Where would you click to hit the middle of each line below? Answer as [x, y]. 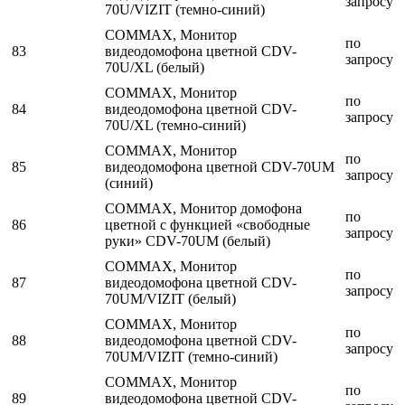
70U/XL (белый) [155, 68]
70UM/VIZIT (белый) [170, 299]
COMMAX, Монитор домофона [203, 209]
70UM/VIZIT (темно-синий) [191, 357]
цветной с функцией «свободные [207, 225]
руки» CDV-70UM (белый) [188, 241]
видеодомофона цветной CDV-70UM [220, 167]
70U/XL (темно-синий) [175, 126]
